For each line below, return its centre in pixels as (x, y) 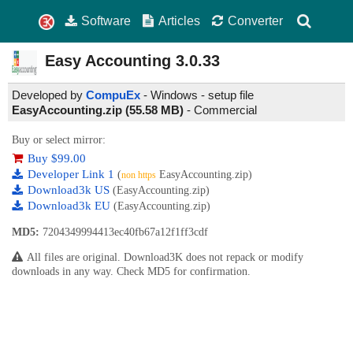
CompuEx (113, 95)
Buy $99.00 (57, 159)
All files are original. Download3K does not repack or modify (165, 258)
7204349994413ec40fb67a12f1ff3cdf (124, 232)
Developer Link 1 (72, 175)
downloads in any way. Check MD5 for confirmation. (131, 272)
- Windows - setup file (197, 95)
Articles (180, 20)
